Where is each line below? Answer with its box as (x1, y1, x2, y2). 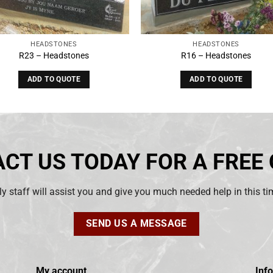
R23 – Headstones (18, 51, 89, 62)
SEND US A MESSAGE (86, 218, 187, 229)
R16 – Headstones (181, 51, 252, 62)
